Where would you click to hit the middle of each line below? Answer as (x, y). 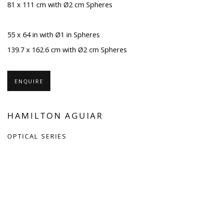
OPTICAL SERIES (37, 136)
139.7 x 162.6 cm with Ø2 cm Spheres (67, 50)
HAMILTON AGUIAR (55, 116)
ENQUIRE (29, 81)
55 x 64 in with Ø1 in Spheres (54, 35)
